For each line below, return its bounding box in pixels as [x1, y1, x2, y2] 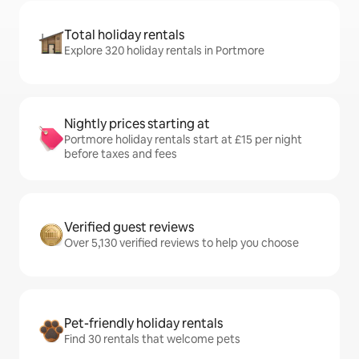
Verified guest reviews [64, 219, 194, 236]
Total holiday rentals [64, 26, 184, 44]
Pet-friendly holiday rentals [64, 315, 223, 333]
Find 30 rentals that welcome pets [64, 332, 240, 347]
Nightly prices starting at [64, 115, 210, 133]
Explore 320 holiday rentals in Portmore [64, 43, 264, 58]
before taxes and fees [64, 147, 177, 162]
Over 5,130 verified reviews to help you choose [64, 236, 299, 251]
